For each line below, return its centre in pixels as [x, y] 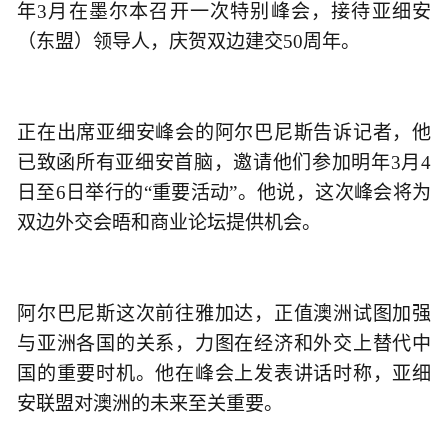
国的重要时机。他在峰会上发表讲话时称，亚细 [224, 373]
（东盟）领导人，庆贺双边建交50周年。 [188, 42]
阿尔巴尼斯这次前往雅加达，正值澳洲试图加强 [224, 313]
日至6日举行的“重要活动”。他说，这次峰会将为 [224, 193]
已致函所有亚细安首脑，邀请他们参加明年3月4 [224, 163]
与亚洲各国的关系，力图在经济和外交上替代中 [224, 343]
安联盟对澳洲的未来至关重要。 [150, 403]
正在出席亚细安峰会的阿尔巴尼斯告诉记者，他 [224, 133]
